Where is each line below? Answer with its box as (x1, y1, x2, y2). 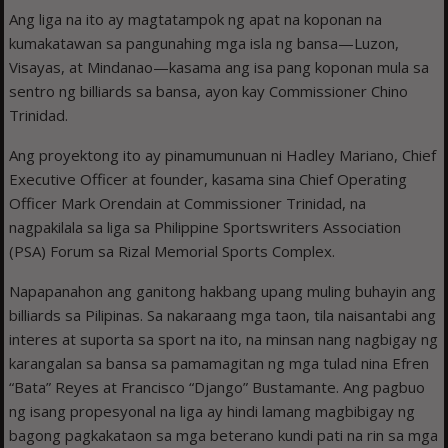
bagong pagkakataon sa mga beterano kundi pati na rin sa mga (9, 425, 439, 446)
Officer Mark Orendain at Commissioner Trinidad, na (9, 193, 367, 214)
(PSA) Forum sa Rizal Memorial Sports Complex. (9, 241, 336, 262)
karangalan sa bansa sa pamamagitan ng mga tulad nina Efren (9, 353, 430, 374)
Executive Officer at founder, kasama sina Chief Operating (9, 169, 408, 190)
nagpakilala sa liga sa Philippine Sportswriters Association (9, 217, 402, 238)
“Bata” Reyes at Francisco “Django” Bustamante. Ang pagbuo (9, 377, 426, 398)
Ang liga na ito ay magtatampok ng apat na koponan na (9, 9, 383, 30)
